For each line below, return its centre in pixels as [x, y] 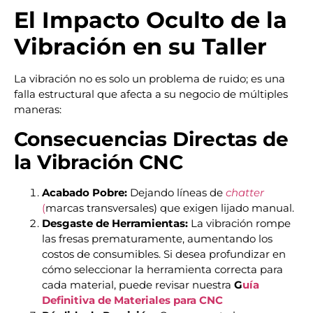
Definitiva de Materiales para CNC [132, 300]
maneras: [38, 110]
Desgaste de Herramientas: [115, 223]
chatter [245, 192]
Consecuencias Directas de [151, 139]
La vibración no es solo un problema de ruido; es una [150, 79]
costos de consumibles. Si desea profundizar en [164, 254]
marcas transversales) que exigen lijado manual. [170, 208]
